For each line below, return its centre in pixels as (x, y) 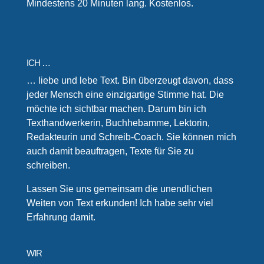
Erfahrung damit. (61, 217)
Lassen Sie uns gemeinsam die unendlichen (119, 189)
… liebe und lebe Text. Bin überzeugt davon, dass (130, 81)
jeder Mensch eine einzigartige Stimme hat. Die (125, 95)
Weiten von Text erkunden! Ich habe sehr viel (120, 203)
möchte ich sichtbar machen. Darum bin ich (116, 109)
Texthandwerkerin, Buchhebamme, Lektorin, (118, 123)
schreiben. (48, 166)
